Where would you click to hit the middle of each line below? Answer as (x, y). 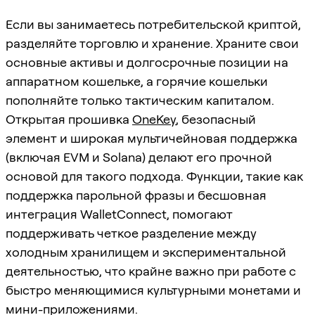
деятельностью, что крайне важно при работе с (151, 271)
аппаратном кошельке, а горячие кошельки (137, 81)
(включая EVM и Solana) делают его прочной (139, 157)
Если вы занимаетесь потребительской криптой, (153, 24)
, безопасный (216, 119)
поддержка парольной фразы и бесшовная (136, 195)
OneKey (154, 119)
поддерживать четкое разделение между (131, 233)
